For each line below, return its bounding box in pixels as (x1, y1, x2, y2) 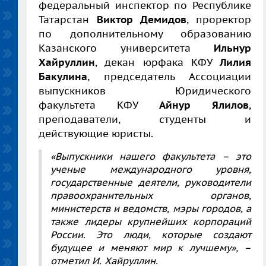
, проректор (186, 13, 252, 27)
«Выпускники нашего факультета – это (50, 150, 251, 163)
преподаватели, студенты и (39, 113, 251, 126)
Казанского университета (39, 42, 214, 55)
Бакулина (39, 70, 87, 84)
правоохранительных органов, (50, 189, 251, 202)
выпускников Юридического (39, 84, 251, 98)
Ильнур (214, 42, 251, 55)
